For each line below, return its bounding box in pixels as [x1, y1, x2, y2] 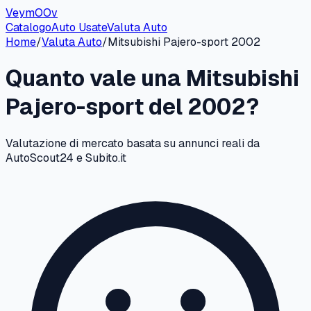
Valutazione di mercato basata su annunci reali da [6, 135, 260, 151]
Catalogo [6, 20, 51, 35]
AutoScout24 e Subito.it [6, 150, 126, 165]
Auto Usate [51, 20, 107, 35]
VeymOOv [6, 6, 58, 20]
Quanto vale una [6, 64, 186, 93]
